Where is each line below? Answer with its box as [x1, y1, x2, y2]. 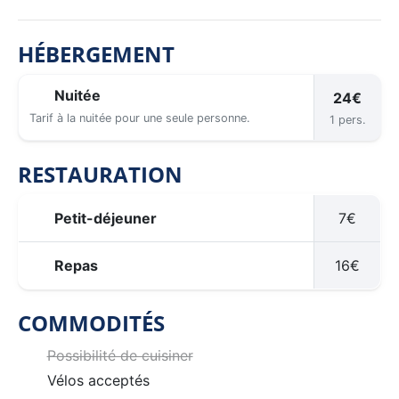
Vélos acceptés [46, 370, 150, 389]
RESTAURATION [18, 159, 183, 189]
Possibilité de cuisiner [46, 346, 193, 364]
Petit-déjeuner [54, 208, 157, 227]
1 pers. [329, 112, 366, 126]
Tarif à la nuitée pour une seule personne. [29, 110, 250, 125]
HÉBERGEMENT [18, 38, 175, 69]
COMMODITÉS [18, 307, 165, 338]
